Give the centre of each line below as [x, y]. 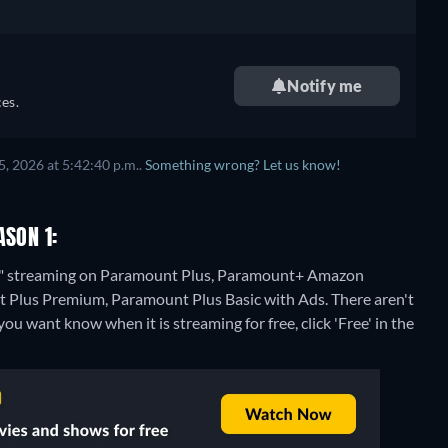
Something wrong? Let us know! [243, 165]
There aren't [372, 299]
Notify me [325, 86]
